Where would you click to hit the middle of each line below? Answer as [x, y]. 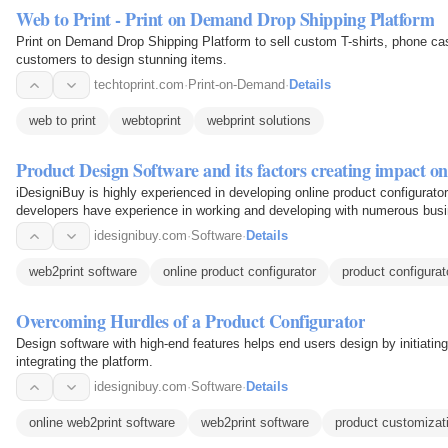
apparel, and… [58, 229]
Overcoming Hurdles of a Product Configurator [191, 321]
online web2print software [102, 423]
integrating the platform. [84, 362]
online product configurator [239, 272]
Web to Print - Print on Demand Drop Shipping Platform [225, 19]
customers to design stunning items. [121, 60]
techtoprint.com [139, 85]
